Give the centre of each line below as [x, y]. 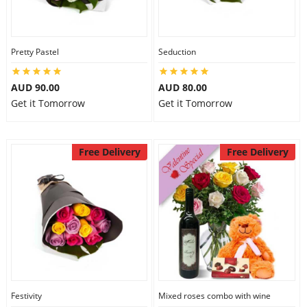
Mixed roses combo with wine [214, 296]
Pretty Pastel [35, 52]
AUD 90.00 [35, 87]
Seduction [177, 52]
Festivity [26, 296]
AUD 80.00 [183, 87]
